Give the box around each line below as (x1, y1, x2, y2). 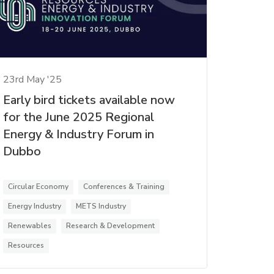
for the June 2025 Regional (2, 109, 154, 126)
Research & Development (65, 221, 155, 231)
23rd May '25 (2, 73, 62, 87)
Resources (7, 240, 44, 251)
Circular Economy (7, 182, 68, 192)
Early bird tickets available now (2, 92, 175, 109)
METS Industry (75, 201, 126, 212)
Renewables (7, 221, 51, 231)
